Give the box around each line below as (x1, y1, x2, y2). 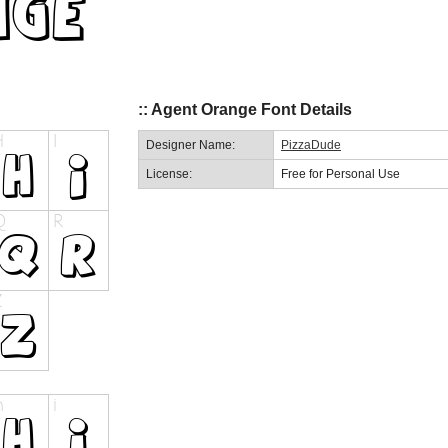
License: (146, 166, 192, 181)
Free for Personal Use (281, 166, 400, 181)
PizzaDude (281, 137, 341, 152)
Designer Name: (146, 137, 235, 152)
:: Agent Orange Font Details (138, 101, 352, 119)
